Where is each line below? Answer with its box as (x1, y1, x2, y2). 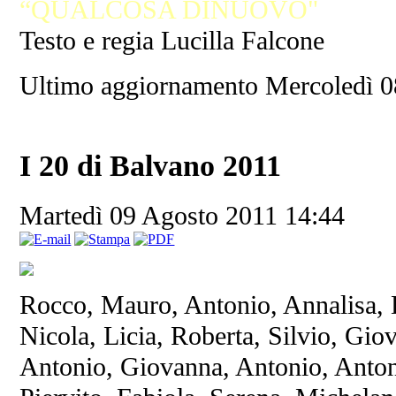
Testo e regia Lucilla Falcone (19, 25, 325, 56)
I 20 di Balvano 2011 (19, 149, 282, 183)
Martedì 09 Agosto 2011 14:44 (19, 201, 346, 232)
